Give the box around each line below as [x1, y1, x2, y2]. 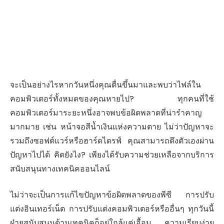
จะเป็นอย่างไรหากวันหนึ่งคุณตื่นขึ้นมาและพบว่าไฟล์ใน [10, 78, 201, 90]
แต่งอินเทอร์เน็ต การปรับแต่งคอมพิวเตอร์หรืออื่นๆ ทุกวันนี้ [10, 203, 214, 215]
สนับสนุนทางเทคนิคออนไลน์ [10, 162, 110, 174]
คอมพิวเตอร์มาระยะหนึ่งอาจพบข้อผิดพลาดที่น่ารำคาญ [10, 106, 202, 118]
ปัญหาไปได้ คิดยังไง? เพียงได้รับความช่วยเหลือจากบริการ [10, 148, 214, 160]
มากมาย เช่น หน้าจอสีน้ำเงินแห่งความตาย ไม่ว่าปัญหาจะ [10, 120, 214, 132]
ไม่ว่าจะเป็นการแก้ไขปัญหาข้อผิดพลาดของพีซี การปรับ [10, 189, 214, 201]
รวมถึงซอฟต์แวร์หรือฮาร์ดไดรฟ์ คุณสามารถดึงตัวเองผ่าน [10, 134, 214, 146]
